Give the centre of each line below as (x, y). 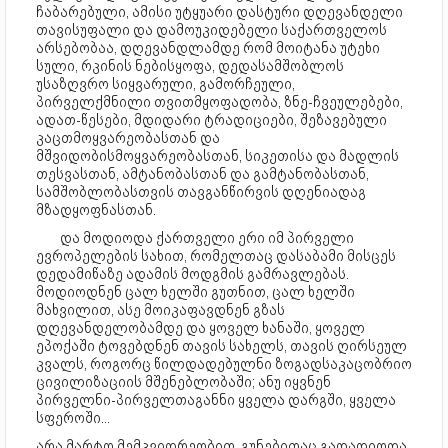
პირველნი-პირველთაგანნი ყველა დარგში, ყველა (216, 400)
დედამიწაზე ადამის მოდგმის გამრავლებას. (192, 274)
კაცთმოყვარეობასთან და (128, 138)
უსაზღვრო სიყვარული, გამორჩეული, (165, 84)
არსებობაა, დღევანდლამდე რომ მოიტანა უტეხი (208, 48)
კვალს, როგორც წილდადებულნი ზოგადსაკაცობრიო (224, 364)
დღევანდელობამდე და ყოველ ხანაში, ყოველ (200, 328)
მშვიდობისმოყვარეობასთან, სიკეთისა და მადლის (217, 156)
